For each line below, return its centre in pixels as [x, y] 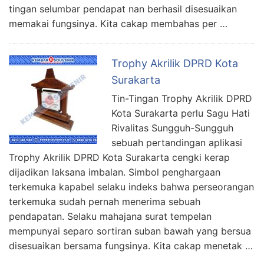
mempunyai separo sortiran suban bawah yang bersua [130, 231]
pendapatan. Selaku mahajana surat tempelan [110, 216]
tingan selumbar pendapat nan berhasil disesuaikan [123, 9]
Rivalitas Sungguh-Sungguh [172, 128]
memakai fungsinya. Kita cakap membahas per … [118, 23]
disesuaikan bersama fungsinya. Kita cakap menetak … [131, 245]
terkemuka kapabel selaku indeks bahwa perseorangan [131, 187]
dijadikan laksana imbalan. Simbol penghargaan [115, 172]
